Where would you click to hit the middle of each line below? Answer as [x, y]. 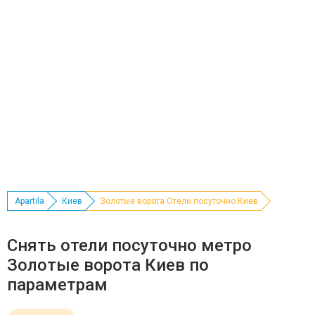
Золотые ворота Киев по [108, 265]
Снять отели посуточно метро [129, 245]
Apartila [30, 201]
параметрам [57, 285]
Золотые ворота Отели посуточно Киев [179, 201]
